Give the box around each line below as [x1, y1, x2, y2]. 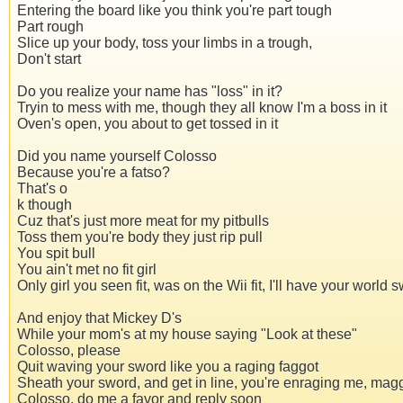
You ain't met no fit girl [17, 262, 157, 278]
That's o [17, 181, 67, 197]
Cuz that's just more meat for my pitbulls [17, 213, 269, 229]
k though [17, 197, 72, 213]
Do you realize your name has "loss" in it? [17, 84, 282, 100]
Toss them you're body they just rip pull [17, 229, 263, 246]
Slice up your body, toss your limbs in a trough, [17, 35, 312, 51]
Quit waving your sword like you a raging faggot [17, 359, 318, 375]
